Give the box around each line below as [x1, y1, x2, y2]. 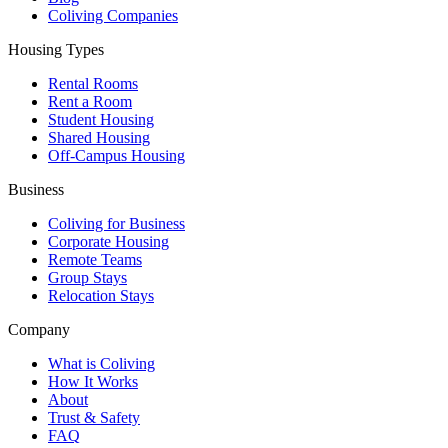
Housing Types [8, 41, 104, 59]
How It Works [48, 373, 138, 391]
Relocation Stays [48, 287, 154, 305]
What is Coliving [48, 355, 155, 373]
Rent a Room [48, 93, 132, 111]
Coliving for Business [48, 215, 185, 233]
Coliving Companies [48, 7, 178, 25]
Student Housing [48, 111, 154, 129]
